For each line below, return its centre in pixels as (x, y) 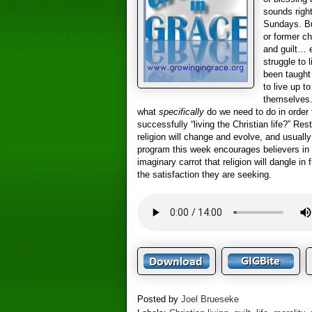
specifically (181, 112)
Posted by (159, 299)
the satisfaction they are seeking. (204, 175)
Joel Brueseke (210, 299)
